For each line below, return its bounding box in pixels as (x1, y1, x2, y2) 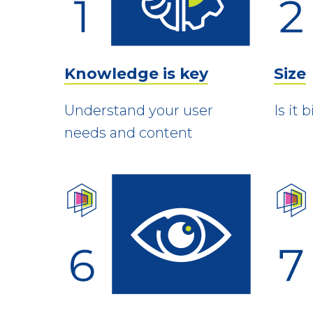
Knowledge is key (64, 64, 208, 83)
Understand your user (64, 101, 213, 119)
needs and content (64, 124, 193, 141)
